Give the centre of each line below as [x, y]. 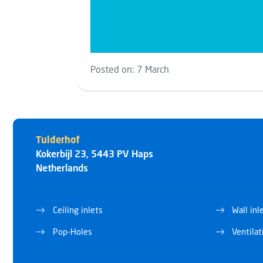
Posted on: [114, 69]
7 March [153, 69]
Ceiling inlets [77, 210]
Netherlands [62, 168]
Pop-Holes [72, 232]
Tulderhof [58, 140]
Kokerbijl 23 [61, 154]
